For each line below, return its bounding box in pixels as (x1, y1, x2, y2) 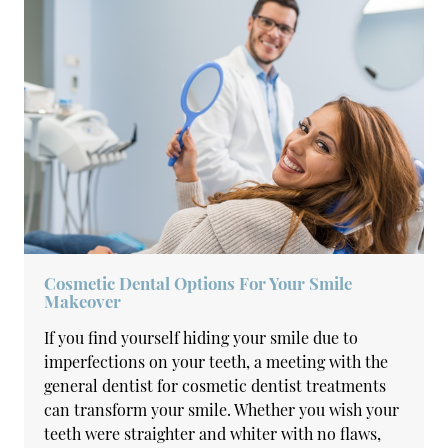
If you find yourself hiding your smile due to (44, 327, 359, 348)
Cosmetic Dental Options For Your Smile (44, 272, 353, 294)
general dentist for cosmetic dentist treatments (44, 375, 387, 396)
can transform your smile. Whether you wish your (44, 399, 400, 420)
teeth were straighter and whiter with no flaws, (44, 423, 382, 444)
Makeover (44, 290, 122, 312)
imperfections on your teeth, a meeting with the (44, 351, 389, 372)
